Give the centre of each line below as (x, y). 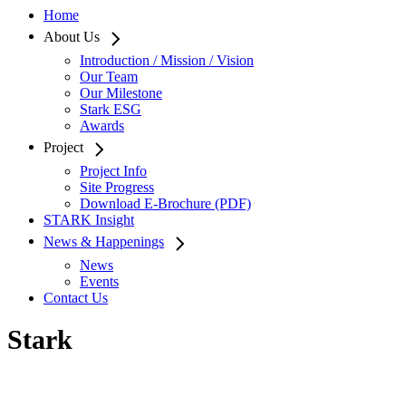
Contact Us (76, 297)
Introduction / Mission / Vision (167, 60)
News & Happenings (104, 241)
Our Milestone (121, 92)
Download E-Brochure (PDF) (165, 203)
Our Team (109, 76)
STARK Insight (89, 219)
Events (99, 281)
